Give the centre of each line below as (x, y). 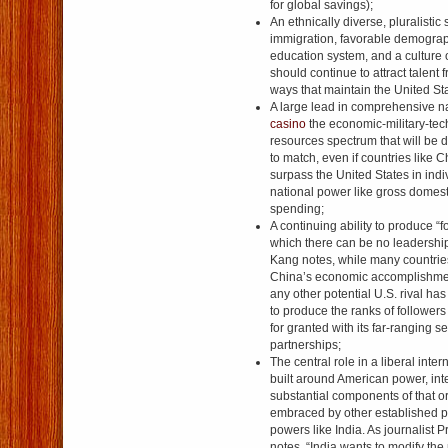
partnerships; (305, 345)
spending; (297, 209)
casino (288, 124)
